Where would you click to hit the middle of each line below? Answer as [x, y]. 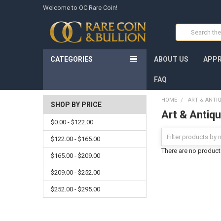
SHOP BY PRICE [76, 105]
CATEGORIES [71, 59]
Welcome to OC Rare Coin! [80, 7]
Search [186, 28]
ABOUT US [171, 59]
